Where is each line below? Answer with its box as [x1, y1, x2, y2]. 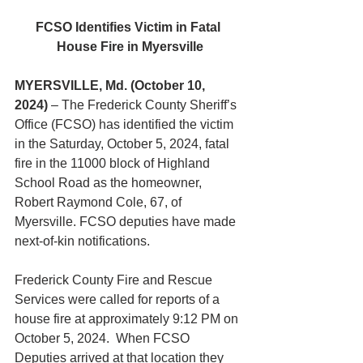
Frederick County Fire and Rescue [15, 273, 216, 287]
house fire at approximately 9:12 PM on [15, 312, 241, 326]
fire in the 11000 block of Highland [15, 156, 213, 170]
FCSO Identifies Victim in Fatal [36, 20, 224, 34]
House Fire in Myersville [56, 40, 203, 53]
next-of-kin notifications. [15, 234, 150, 248]
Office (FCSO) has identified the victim [15, 117, 237, 131]
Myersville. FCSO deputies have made [15, 215, 239, 228]
